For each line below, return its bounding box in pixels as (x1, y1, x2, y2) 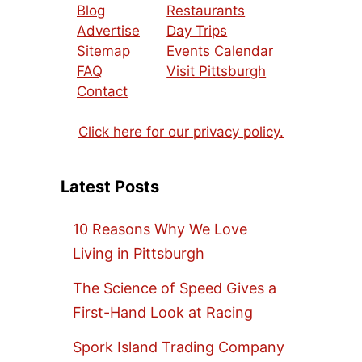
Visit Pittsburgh (166, 62, 267, 79)
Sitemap (77, 42, 130, 59)
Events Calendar (166, 42, 274, 59)
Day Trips (166, 22, 228, 39)
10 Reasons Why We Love (73, 221, 247, 238)
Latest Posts (61, 177, 159, 197)
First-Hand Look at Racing (73, 303, 253, 321)
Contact (77, 82, 128, 99)
